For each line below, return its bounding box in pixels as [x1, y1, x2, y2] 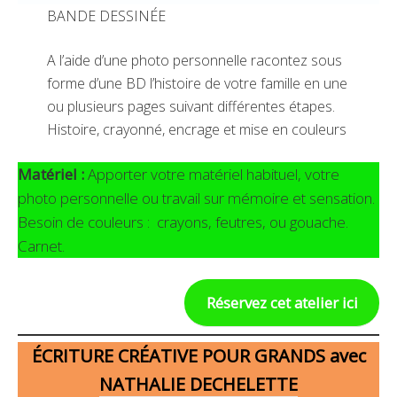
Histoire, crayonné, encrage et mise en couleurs [46, 119, 350, 139]
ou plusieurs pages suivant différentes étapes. [46, 96, 335, 116]
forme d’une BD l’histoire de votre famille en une [46, 73, 347, 93]
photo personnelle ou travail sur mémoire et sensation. [18, 187, 375, 208]
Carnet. [18, 235, 65, 256]
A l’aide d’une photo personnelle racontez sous [46, 50, 342, 70]
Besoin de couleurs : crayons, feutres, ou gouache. [18, 211, 348, 232]
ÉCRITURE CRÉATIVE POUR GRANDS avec [31, 344, 366, 369]
